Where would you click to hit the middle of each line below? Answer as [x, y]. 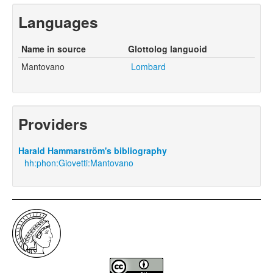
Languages [58, 22]
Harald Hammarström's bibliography [93, 150]
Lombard [148, 66]
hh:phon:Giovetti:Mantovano [79, 162]
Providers [53, 123]
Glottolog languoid [168, 48]
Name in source [54, 48]
